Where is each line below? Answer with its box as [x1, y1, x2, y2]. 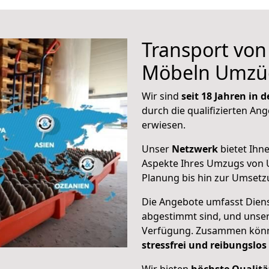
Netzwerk [172, 142, 218, 156]
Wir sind [142, 89, 181, 103]
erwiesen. [142, 118, 186, 131]
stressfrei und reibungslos [142, 238, 267, 252]
